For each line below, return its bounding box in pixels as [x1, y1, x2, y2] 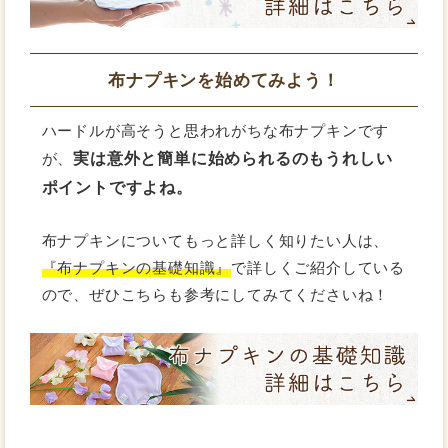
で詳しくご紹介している [231, 257, 406, 277]
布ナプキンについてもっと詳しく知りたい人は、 [41, 230, 390, 250]
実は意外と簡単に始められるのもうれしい [73, 147, 393, 168]
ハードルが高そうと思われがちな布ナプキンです [41, 120, 390, 140]
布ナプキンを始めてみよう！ [108, 68, 340, 90]
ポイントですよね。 [41, 176, 193, 197]
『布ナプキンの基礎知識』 [41, 257, 232, 277]
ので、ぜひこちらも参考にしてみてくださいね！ [41, 284, 390, 304]
